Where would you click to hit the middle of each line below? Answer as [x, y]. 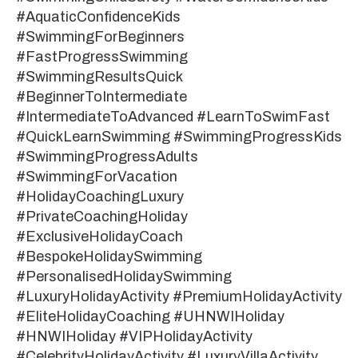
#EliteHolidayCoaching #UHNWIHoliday [150, 316]
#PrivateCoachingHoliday [102, 216]
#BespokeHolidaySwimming [109, 256]
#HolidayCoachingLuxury [100, 196]
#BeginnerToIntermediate [101, 96]
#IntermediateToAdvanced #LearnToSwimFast [173, 116]
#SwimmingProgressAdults [107, 156]
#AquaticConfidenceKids [98, 16]
